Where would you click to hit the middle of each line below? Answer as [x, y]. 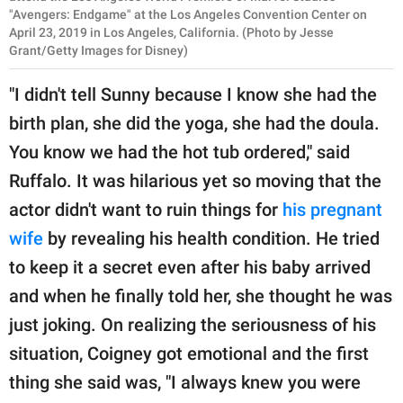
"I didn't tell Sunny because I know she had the [193, 94]
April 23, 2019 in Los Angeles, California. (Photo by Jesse [171, 32]
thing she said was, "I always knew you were [185, 382]
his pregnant [332, 209]
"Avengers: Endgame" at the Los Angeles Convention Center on [188, 14]
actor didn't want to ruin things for [146, 209]
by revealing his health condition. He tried [211, 238]
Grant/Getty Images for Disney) [99, 50]
